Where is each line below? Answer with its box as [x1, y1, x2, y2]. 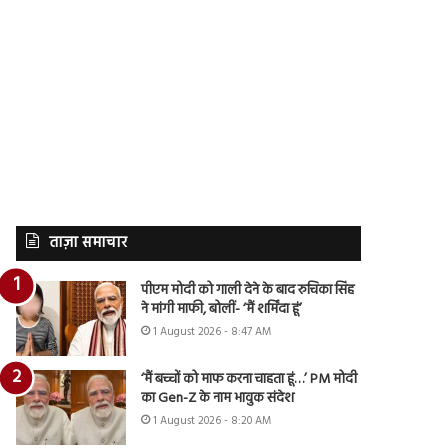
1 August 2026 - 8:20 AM [153, 411, 272, 430]
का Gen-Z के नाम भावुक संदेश [141, 386, 295, 410]
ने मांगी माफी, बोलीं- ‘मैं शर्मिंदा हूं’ [141, 297, 303, 321]
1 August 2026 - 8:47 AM [153, 322, 272, 341]
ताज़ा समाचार [49, 230, 128, 255]
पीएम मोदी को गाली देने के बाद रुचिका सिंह [141, 278, 355, 302]
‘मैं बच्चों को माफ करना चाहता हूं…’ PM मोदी [141, 367, 358, 391]
